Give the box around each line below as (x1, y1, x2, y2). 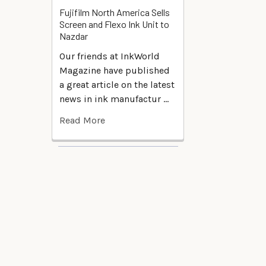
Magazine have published (59, 65, 170, 77)
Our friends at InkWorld (59, 50, 160, 62)
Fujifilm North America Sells (59, 7, 170, 18)
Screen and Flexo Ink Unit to (59, 18, 169, 30)
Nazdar (59, 30, 88, 42)
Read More (59, 115, 105, 126)
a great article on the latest (59, 79, 175, 91)
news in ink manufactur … (59, 93, 169, 105)
